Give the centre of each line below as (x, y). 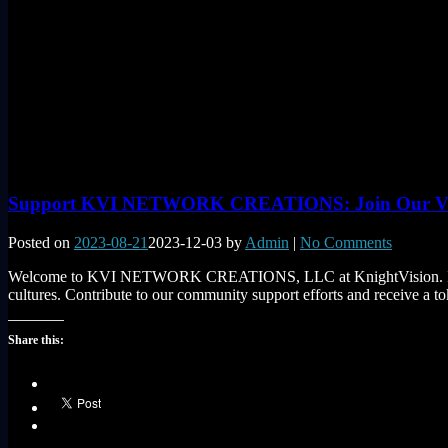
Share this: (36, 339)
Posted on (41, 242)
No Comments (346, 242)
